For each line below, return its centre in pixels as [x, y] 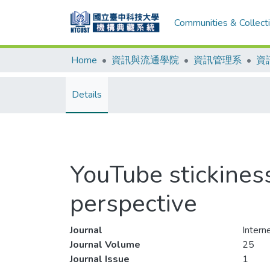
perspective [133, 204]
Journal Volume [105, 245]
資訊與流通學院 [145, 60]
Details [87, 95]
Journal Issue [100, 259]
